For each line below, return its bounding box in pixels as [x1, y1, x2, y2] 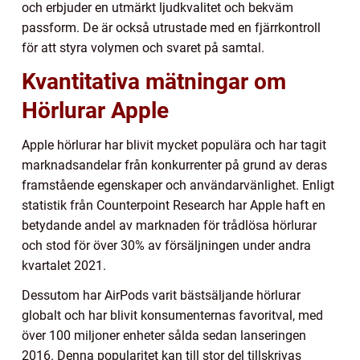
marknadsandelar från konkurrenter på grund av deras [22, 157, 327, 174]
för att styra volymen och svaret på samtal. [22, 40, 264, 56]
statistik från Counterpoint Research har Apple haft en [22, 198, 325, 214]
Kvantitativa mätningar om [22, 68, 286, 96]
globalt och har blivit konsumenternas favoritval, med [22, 308, 323, 324]
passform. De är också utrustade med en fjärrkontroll [22, 20, 321, 36]
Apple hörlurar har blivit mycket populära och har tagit [22, 137, 326, 153]
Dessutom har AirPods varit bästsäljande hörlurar [22, 288, 301, 304]
